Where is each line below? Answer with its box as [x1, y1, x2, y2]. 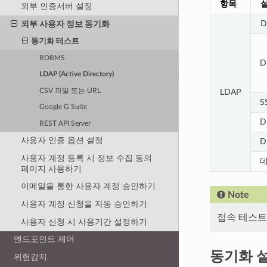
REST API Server [39, 120, 91, 127]
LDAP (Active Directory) [39, 71, 114, 78]
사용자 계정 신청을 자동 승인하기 [20, 200, 147, 209]
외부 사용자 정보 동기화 [20, 20, 110, 29]
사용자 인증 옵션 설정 [20, 136, 103, 145]
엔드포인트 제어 [14, 235, 75, 244]
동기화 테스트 [31, 38, 80, 46]
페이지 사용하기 [20, 164, 82, 173]
